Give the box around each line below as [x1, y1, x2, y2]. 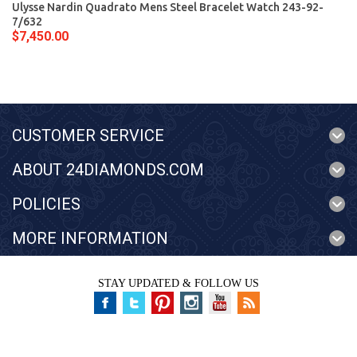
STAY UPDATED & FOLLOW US [98, 277, 259, 289]
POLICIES [12, 194, 80, 214]
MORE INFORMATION [12, 229, 168, 248]
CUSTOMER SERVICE [12, 126, 164, 145]
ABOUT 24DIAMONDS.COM [12, 160, 204, 179]
